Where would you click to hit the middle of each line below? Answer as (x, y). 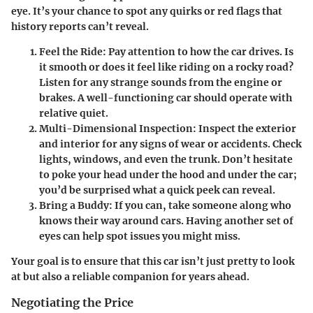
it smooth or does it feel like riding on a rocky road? (166, 67)
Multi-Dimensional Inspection (116, 129)
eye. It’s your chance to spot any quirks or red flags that (147, 12)
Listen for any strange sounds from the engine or (161, 83)
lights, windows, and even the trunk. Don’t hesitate (166, 160)
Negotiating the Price (72, 303)
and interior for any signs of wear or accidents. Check (170, 144)
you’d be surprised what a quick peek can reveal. (157, 190)
